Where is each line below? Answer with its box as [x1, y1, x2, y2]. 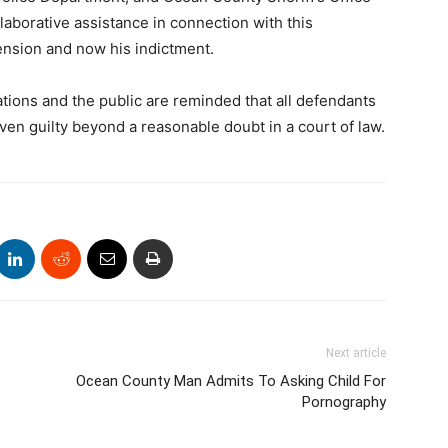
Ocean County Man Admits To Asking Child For [76, 372, 386, 390]
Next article [326, 346, 386, 360]
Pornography [302, 393, 386, 411]
